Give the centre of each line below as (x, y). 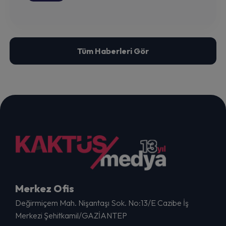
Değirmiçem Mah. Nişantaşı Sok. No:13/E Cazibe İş (102, 203)
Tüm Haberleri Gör (113, 51)
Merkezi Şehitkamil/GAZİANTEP (71, 216)
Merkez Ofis (45, 189)
